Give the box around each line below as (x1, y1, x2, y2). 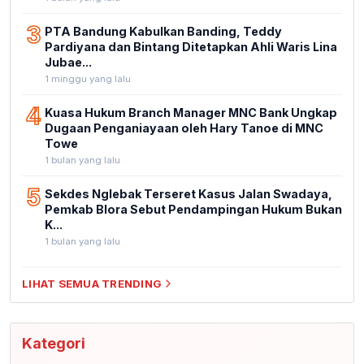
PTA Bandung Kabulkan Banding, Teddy (45, 24, 282, 38)
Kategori (22, 334, 85, 352)
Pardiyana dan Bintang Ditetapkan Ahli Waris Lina (45, 39, 337, 54)
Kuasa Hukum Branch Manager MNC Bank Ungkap (45, 105, 337, 119)
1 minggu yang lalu (45, 72, 131, 84)
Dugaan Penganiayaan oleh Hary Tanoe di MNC (45, 120, 323, 135)
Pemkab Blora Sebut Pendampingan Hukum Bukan (45, 201, 342, 216)
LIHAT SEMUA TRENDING (22, 276, 162, 290)
